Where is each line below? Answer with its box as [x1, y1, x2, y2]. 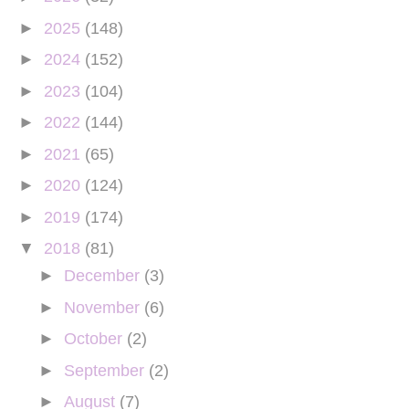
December [63, 267, 144, 285]
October [63, 330, 127, 348]
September [63, 361, 149, 380]
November [63, 298, 144, 317]
